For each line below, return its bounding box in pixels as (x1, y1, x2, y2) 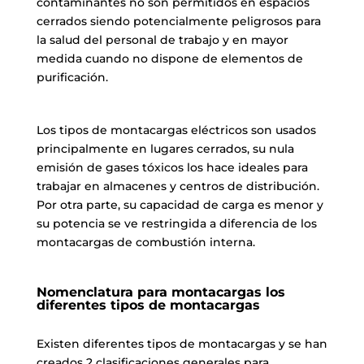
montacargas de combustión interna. (36, 234, 255, 249)
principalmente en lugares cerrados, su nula (36, 141, 294, 156)
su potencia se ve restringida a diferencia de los (36, 215, 317, 231)
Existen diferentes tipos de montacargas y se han (36, 336, 327, 351)
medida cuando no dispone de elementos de (36, 50, 303, 66)
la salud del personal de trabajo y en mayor (36, 32, 288, 47)
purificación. (36, 69, 108, 84)
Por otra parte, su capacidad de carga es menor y (36, 197, 323, 212)
